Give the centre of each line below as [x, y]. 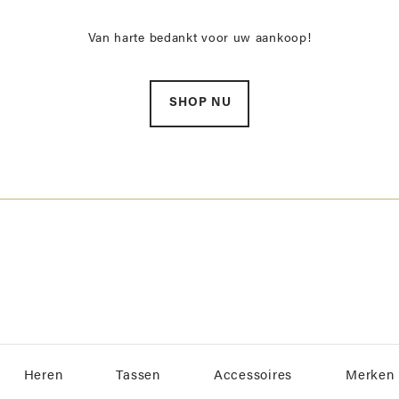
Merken [370, 376]
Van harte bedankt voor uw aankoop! [199, 39]
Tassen [138, 376]
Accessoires [253, 376]
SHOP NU [200, 103]
